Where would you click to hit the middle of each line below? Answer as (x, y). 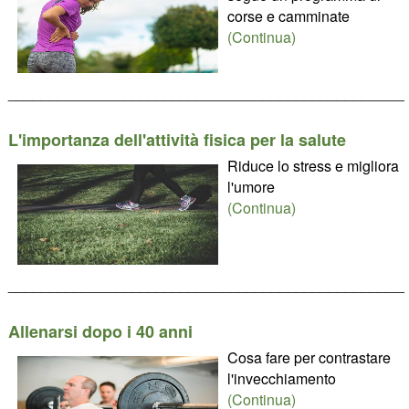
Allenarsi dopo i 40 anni (100, 331)
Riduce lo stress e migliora (313, 166)
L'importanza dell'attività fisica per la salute (177, 140)
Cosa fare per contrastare (309, 357)
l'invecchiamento (281, 378)
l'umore (251, 187)
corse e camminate (288, 16)
